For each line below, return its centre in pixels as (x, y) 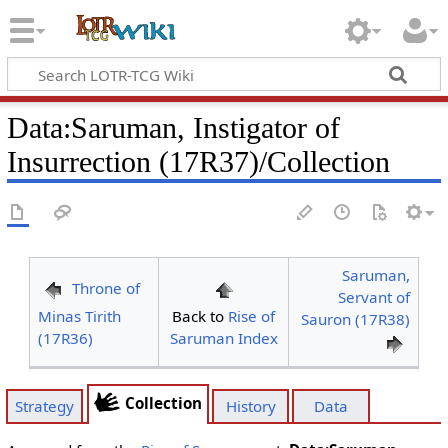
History (250, 406)
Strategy (45, 406)
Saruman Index (223, 338)
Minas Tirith (79, 316)
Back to (200, 316)
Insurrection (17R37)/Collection (198, 161)
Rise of (251, 316)
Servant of (374, 297)
